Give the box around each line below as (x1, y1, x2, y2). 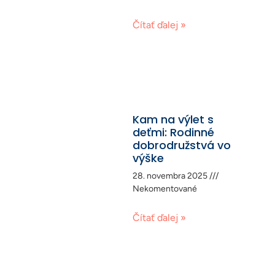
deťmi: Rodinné (133, 124, 214, 140)
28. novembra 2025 (133, 170, 209, 181)
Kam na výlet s (133, 111, 214, 127)
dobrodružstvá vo (133, 137, 231, 153)
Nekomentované (133, 183, 197, 194)
